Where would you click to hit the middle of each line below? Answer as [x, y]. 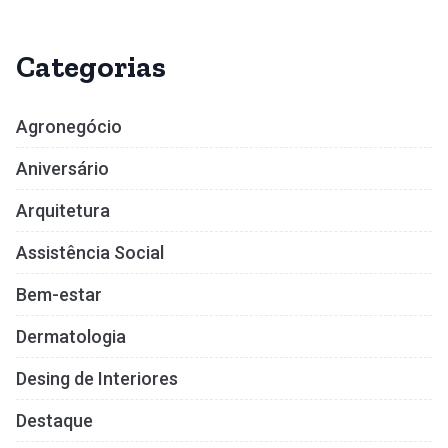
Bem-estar [59, 295]
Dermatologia [71, 337]
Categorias [91, 67]
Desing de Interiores [97, 379]
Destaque [54, 421]
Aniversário [62, 169]
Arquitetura [63, 211]
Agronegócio [69, 127]
